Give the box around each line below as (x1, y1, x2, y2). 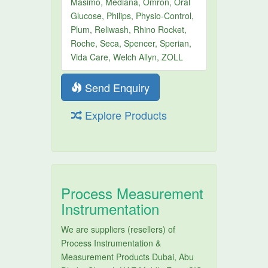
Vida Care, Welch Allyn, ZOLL (71, 51, 184, 63)
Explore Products (82, 107, 167, 123)
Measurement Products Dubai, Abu (61, 251, 194, 263)
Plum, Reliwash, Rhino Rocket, (71, 23, 187, 35)
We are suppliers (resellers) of (61, 223, 176, 235)
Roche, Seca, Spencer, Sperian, (71, 37, 192, 49)
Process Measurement (61, 182, 204, 203)
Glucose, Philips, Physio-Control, (71, 10, 194, 22)
